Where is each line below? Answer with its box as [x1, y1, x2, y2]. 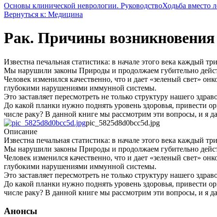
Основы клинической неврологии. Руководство [4, 1, 162, 10]
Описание [4, 127, 37, 136]
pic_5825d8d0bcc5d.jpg [86, 118, 160, 127]
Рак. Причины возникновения [4, 29, 215, 47]
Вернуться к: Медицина [4, 10, 83, 18]
